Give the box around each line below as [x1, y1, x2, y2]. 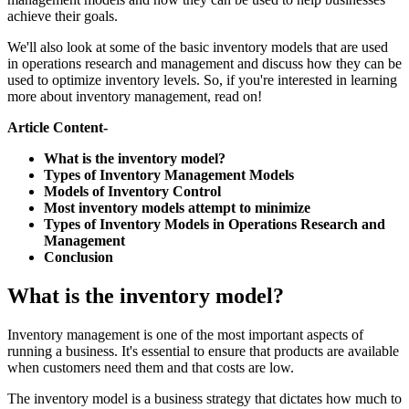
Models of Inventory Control [44, 183, 221, 199]
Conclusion [44, 248, 113, 265]
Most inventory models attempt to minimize [44, 199, 310, 215]
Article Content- [7, 119, 108, 135]
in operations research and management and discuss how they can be [7, 55, 402, 71]
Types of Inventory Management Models [44, 166, 294, 183]
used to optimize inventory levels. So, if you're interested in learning [7, 71, 397, 88]
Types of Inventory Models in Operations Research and [44, 215, 385, 232]
